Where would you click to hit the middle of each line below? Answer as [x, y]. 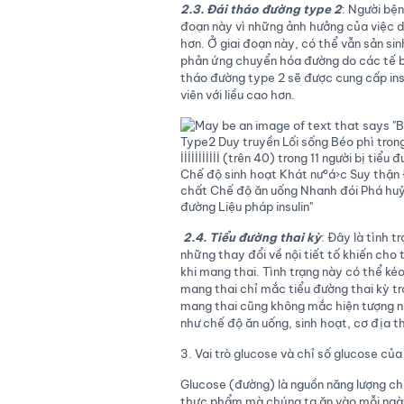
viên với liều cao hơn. [237, 95]
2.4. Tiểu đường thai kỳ [252, 237]
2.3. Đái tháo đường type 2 [261, 9]
